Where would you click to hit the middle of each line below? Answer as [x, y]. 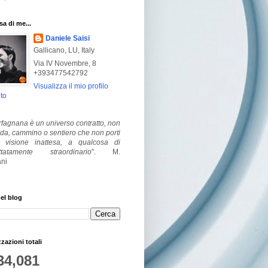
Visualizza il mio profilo [71, 86]
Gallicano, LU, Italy [64, 50]
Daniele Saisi [68, 38]
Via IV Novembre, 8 [65, 63]
